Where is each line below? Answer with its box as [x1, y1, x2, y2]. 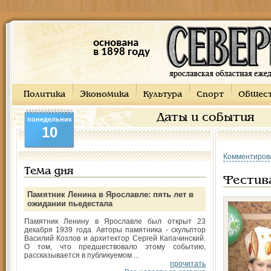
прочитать [170, 260, 206, 268]
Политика [24, 91, 65, 99]
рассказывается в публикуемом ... [24, 251, 139, 260]
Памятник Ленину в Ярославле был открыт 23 [24, 217, 206, 226]
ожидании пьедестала [27, 199, 113, 208]
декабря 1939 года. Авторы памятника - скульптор [24, 226, 206, 234]
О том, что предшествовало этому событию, [24, 243, 206, 251]
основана [93, 38, 139, 49]
